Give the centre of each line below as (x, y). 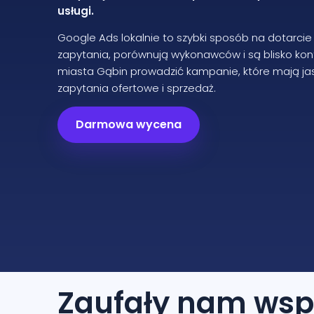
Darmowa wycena (129, 125)
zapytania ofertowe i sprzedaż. (137, 88)
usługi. (76, 11)
